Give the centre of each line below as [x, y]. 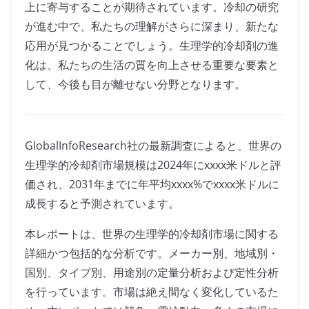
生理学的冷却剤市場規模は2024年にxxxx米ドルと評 [153, 165]
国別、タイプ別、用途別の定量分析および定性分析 [152, 273]
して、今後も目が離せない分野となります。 [135, 84]
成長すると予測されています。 [102, 204]
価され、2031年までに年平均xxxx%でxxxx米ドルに [152, 185]
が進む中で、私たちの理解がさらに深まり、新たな [152, 27]
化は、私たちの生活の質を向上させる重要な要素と [152, 65]
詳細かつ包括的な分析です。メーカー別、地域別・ [152, 253]
